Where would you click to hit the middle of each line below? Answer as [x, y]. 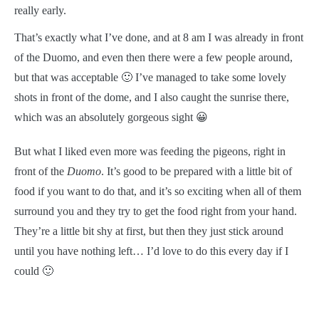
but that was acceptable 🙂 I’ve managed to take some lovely [150, 77]
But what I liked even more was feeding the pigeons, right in [150, 151]
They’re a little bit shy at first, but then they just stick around [149, 231]
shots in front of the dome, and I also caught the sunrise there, [152, 97]
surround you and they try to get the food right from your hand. [156, 211]
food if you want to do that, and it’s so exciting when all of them [158, 191]
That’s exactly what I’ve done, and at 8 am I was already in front [159, 37]
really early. [40, 10]
